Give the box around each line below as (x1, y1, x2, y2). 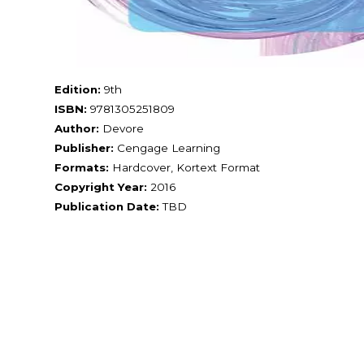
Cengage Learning (114, 141, 221, 155)
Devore (99, 122, 145, 136)
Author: (54, 122, 100, 136)
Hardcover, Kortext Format (109, 161, 261, 175)
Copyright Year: (54, 180, 148, 194)
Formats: (54, 161, 110, 175)
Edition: (54, 82, 102, 96)
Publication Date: (54, 200, 160, 214)
